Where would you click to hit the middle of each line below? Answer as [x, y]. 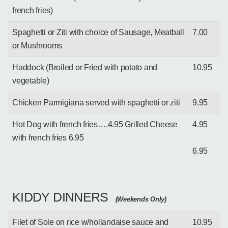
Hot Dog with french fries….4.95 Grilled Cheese [95, 124]
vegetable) [31, 80]
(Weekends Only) [140, 199]
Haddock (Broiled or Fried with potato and [85, 67]
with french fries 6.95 [48, 137]
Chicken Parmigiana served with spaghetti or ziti [96, 102]
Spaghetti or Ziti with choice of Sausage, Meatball [98, 32]
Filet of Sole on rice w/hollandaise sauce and [91, 222]
